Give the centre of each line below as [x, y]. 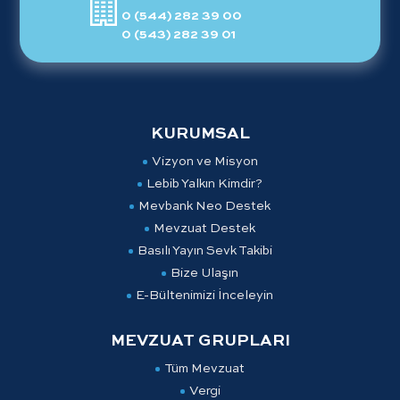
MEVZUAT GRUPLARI [200, 342]
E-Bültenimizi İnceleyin [204, 296]
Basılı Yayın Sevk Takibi [204, 251]
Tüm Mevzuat [204, 369]
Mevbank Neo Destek [204, 207]
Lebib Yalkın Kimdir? [204, 184]
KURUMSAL [200, 134]
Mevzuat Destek [204, 229]
